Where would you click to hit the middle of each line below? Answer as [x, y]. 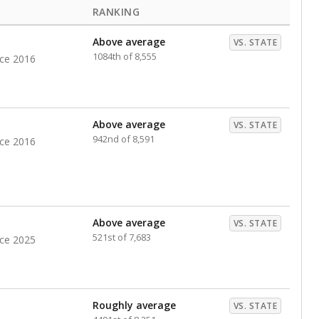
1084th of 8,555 [125, 56]
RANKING [116, 12]
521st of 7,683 [122, 237]
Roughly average [134, 305]
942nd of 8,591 [124, 139]
